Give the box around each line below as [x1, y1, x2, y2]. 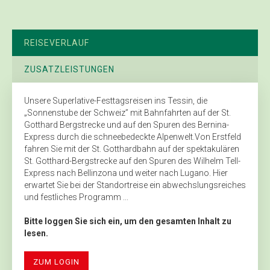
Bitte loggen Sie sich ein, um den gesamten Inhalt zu [24, 216, 231, 226]
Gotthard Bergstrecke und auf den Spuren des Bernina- [24, 119, 229, 130]
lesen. [24, 228, 48, 238]
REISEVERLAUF [24, 37, 89, 48]
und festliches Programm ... [24, 192, 128, 202]
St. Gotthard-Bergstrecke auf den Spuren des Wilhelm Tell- [24, 155, 240, 166]
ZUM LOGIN [33, 257, 80, 266]
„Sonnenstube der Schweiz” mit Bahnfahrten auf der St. [24, 107, 231, 118]
